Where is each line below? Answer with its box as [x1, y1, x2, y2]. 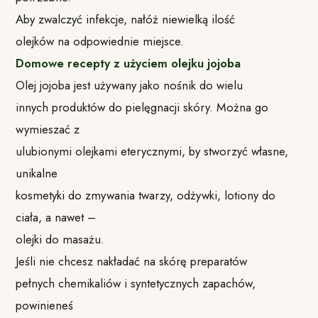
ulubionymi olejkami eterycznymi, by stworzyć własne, [16, 142, 289, 160]
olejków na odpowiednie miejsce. [16, 32, 185, 50]
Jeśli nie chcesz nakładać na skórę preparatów [16, 252, 248, 270]
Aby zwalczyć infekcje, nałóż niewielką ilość [16, 10, 236, 28]
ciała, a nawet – [16, 208, 97, 226]
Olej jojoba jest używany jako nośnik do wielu [16, 76, 243, 94]
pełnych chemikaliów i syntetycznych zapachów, [16, 274, 256, 292]
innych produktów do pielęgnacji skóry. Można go [16, 98, 269, 116]
